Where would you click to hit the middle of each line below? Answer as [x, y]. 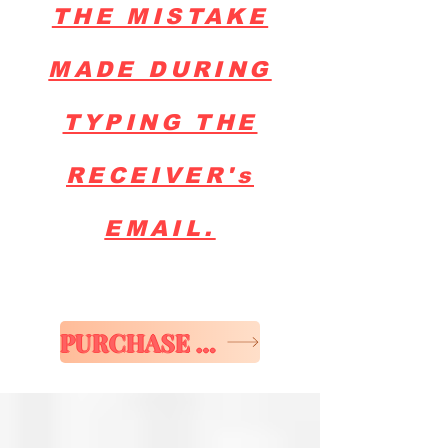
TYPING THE [160, 122]
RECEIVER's [160, 175]
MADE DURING [160, 69]
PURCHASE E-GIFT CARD [206, 342]
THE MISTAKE [160, 16]
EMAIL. [160, 228]
